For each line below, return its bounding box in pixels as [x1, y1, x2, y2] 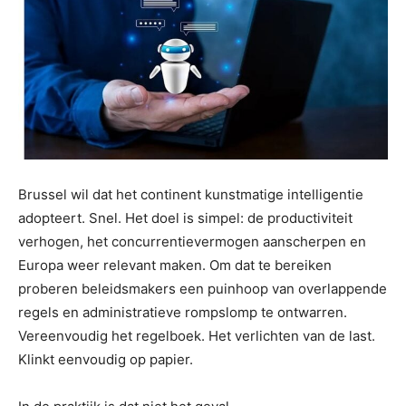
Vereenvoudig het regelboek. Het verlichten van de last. [18, 326, 375, 344]
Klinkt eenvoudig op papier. [18, 350, 193, 368]
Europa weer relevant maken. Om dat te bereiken [18, 256, 332, 274]
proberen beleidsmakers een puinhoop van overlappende [18, 279, 387, 297]
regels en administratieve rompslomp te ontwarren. [18, 303, 347, 321]
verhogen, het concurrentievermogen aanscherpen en [18, 232, 366, 250]
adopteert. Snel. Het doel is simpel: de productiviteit [18, 208, 353, 227]
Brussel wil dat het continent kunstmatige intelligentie [18, 185, 363, 203]
